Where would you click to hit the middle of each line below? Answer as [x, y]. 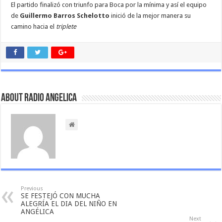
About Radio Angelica [39, 98]
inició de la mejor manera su [150, 15]
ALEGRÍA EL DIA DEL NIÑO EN [69, 203]
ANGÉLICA [38, 211]
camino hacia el [34, 26]
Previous [32, 188]
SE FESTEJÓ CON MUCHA [61, 195]
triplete [66, 26]
